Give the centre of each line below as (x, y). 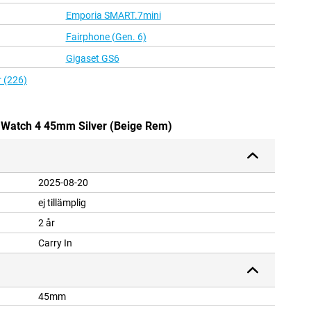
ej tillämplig (62, 203)
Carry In (55, 243)
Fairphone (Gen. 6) (106, 37)
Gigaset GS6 (92, 59)
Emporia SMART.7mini (113, 16)
